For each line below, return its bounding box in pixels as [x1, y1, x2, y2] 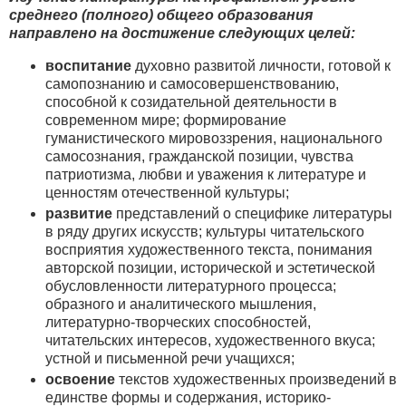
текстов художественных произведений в [115, 372, 397, 388]
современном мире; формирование [45, 112, 286, 129]
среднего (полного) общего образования [9, 7, 313, 24]
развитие [45, 206, 112, 222]
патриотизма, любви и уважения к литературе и [45, 167, 366, 183]
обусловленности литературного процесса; [45, 278, 336, 295]
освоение [45, 372, 115, 388]
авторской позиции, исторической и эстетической [45, 260, 375, 276]
